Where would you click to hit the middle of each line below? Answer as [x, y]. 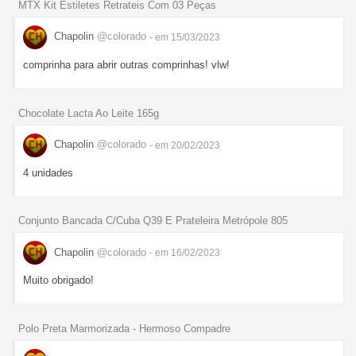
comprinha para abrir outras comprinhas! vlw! [126, 64]
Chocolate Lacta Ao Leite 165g [89, 113]
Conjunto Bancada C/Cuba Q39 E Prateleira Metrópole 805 [153, 221]
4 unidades [48, 172]
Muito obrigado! [58, 281]
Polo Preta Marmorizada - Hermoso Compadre [124, 329]
